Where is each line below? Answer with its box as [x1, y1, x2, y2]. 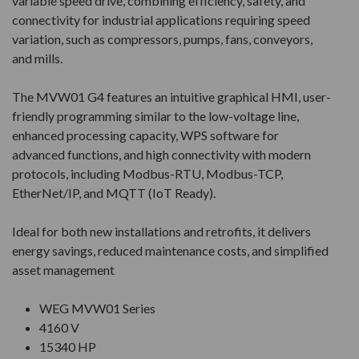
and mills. [12, 50, 63, 67]
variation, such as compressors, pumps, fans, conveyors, [12, 31, 313, 47]
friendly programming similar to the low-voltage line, [12, 108, 299, 124]
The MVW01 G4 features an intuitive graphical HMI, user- [12, 89, 331, 105]
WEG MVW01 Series [39, 301, 156, 317]
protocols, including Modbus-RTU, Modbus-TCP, [12, 166, 283, 182]
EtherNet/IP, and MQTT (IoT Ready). [12, 185, 216, 201]
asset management [12, 262, 115, 278]
